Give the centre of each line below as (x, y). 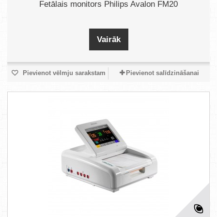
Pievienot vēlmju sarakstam (63, 73)
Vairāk (108, 39)
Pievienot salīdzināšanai (162, 73)
